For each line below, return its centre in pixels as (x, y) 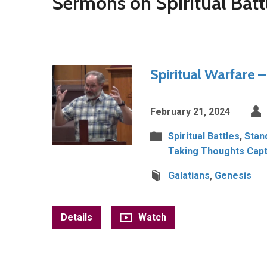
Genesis (233, 176)
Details (77, 217)
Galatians (189, 176)
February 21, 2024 (190, 112)
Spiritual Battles (204, 136)
